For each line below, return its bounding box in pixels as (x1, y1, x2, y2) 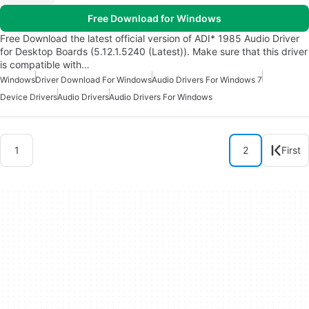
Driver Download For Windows (35, 74, 152, 85)
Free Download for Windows (88, 12, 221, 24)
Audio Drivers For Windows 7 (152, 74, 262, 85)
